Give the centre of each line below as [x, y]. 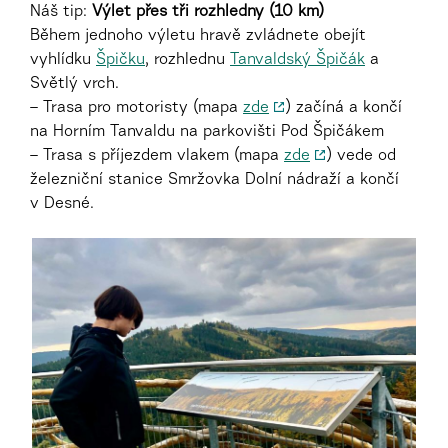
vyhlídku [63, 60]
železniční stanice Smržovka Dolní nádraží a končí [214, 180]
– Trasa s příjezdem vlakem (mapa [157, 156]
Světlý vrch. [74, 84]
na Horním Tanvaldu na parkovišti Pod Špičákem [207, 132]
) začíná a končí [344, 108]
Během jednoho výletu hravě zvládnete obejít [198, 36]
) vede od [361, 156]
